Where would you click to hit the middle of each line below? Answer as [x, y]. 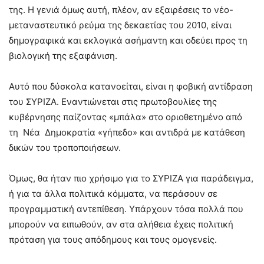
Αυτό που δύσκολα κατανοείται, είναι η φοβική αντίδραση [131, 86]
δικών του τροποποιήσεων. [66, 147]
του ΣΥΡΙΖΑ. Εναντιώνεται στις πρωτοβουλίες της [113, 101]
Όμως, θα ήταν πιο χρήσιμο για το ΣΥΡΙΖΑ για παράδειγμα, [131, 178]
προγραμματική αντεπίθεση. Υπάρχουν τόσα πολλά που [126, 209]
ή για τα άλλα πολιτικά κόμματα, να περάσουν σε [113, 193]
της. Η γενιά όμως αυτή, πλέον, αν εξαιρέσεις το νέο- [121, 9]
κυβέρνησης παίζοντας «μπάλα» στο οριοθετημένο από [126, 117]
